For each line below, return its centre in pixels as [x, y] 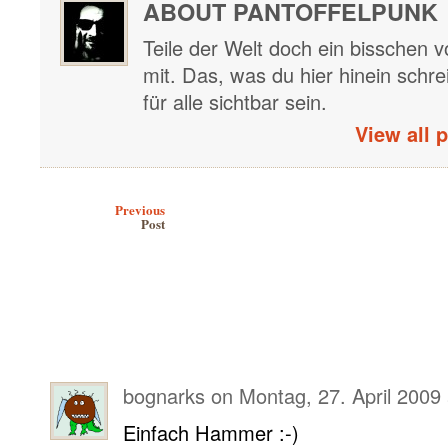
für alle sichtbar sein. [235, 101]
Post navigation [78, 197]
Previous [140, 209]
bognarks [164, 395]
